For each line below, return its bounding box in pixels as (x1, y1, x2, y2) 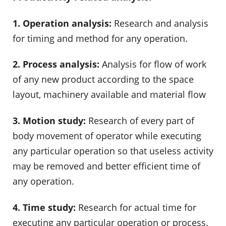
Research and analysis (111, 17, 208, 29)
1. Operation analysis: (13, 17, 111, 29)
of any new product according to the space (13, 73, 194, 86)
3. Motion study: (13, 115, 86, 127)
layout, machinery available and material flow (13, 88, 206, 101)
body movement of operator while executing (13, 130, 201, 142)
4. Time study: (13, 201, 76, 213)
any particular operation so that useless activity (13, 145, 213, 157)
